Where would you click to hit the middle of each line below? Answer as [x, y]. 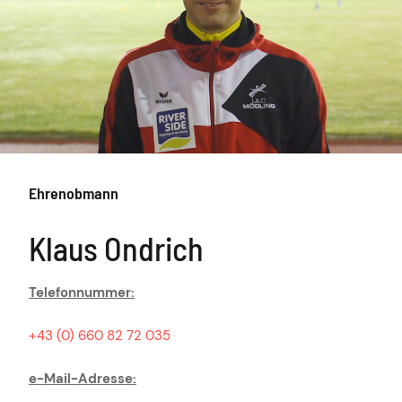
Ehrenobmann [74, 193]
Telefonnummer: [82, 293]
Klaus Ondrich [116, 249]
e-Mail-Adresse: [83, 379]
